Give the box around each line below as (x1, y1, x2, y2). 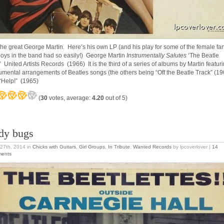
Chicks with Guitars (32, 143, 76, 149)
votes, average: (47, 94, 92, 101)
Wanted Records (133, 143, 171, 149)
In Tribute (108, 143, 130, 149)
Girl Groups (79, 143, 105, 149)
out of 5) (104, 94, 127, 101)
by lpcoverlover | (171, 143, 212, 149)
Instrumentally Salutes (126, 52, 186, 59)
